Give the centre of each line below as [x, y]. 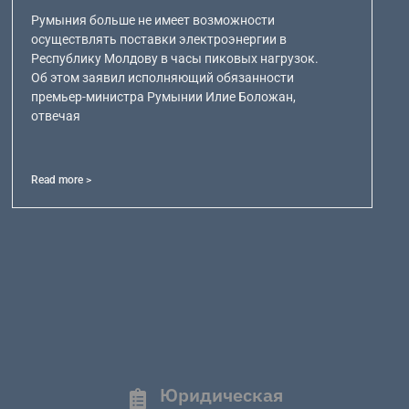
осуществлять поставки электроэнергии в [158, 40]
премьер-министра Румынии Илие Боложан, [163, 97]
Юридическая [221, 394]
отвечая [55, 116]
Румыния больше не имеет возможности [152, 21]
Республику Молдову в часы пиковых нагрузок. [174, 59]
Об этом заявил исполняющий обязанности [162, 78]
